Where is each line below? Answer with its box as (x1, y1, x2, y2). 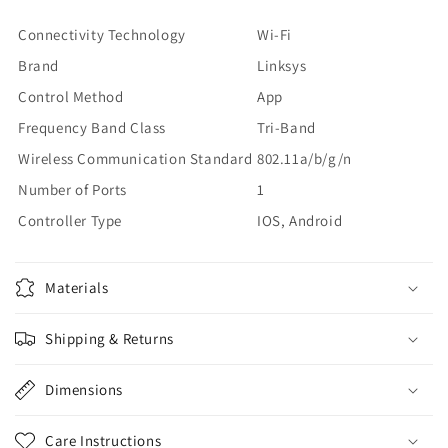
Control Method (18, 87, 124, 106)
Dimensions (45, 380, 123, 399)
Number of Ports (18, 180, 127, 199)
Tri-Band (257, 118, 316, 137)
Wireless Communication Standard (18, 149, 253, 168)
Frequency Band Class (18, 118, 166, 137)
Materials (45, 278, 109, 297)
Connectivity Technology (18, 25, 186, 44)
